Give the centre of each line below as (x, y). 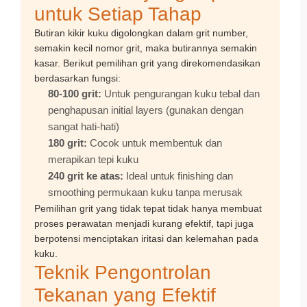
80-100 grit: (75, 94)
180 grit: (67, 143)
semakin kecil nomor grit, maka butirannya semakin (146, 48)
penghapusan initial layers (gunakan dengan (146, 110)
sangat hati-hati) (84, 126)
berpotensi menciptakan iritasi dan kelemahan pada (146, 238)
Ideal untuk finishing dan (178, 176)
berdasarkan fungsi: (77, 78)
